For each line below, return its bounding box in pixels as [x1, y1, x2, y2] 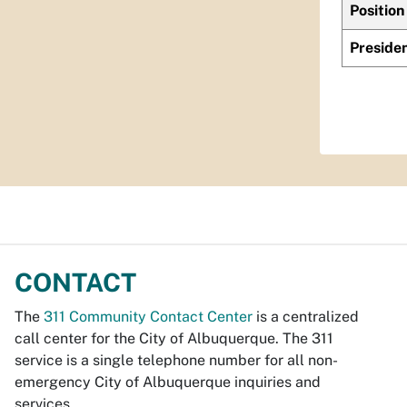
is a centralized [253, 308, 359, 325]
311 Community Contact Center [44, 308, 253, 325]
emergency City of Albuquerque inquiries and [15, 373, 321, 391]
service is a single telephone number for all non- [15, 352, 338, 369]
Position [350, 2, 404, 19]
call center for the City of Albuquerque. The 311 [15, 330, 333, 347]
